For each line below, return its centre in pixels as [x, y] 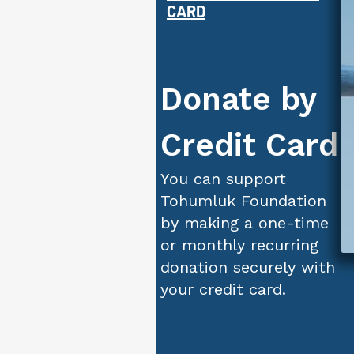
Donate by [238, 99]
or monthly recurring [239, 245]
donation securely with [248, 267]
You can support [223, 179]
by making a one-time [245, 223]
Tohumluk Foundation [243, 201]
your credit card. [223, 289]
